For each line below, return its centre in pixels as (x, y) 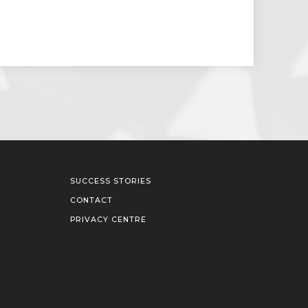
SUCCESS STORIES (111, 181)
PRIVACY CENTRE (109, 220)
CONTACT (92, 201)
